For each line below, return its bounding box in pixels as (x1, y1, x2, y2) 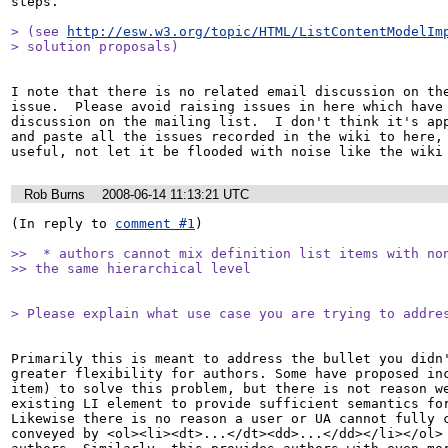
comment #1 (115, 216, 195, 232)
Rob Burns (24, 186, 85, 202)
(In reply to (11, 216, 115, 232)
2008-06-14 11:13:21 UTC (102, 186, 249, 202)
